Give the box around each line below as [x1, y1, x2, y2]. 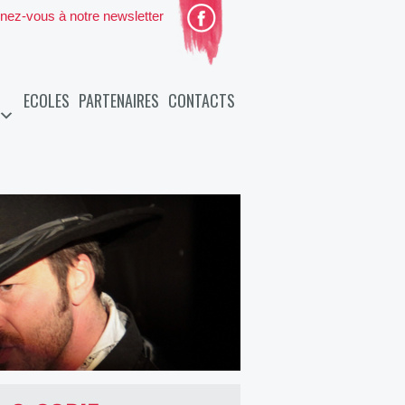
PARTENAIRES [79, 89, 159, 112]
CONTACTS [168, 89, 235, 112]
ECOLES [24, 89, 70, 112]
